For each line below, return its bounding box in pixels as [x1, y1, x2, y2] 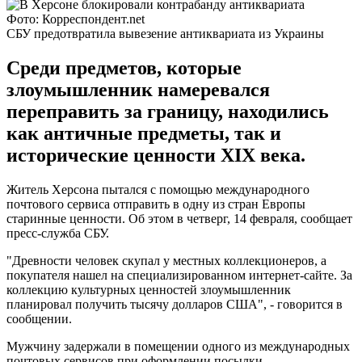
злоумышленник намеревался [6, 78, 270, 100]
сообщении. [6, 311, 72, 326]
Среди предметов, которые [6, 57, 242, 78]
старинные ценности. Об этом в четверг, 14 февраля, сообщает [6, 211, 352, 225]
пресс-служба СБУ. [6, 225, 109, 240]
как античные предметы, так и [6, 122, 281, 144]
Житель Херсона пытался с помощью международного [6, 182, 309, 196]
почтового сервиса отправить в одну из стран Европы [6, 196, 305, 211]
